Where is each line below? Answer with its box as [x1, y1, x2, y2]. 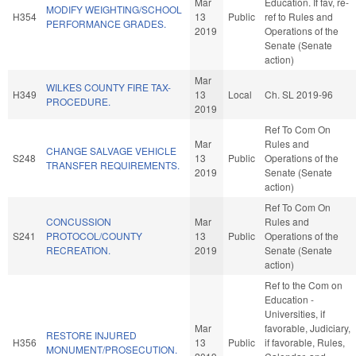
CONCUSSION [46, 214, 111, 228]
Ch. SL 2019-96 [265, 87, 333, 101]
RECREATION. [46, 242, 110, 257]
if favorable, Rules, [265, 335, 345, 349]
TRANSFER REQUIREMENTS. [46, 157, 180, 172]
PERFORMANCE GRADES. [46, 16, 166, 30]
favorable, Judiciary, [265, 320, 350, 335]
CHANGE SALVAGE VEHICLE [46, 143, 176, 157]
